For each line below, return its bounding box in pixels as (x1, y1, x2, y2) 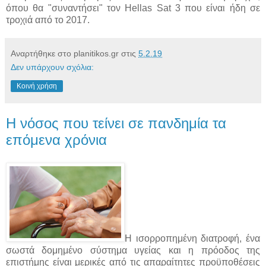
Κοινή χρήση (17, 82, 57, 91)
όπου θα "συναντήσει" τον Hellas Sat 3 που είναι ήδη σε (6, 3, 260, 14)
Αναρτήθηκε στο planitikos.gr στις (11, 49, 138, 59)
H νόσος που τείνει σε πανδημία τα (6, 115, 226, 132)
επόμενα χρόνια (6, 132, 107, 148)
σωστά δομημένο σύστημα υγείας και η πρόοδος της (6, 245, 260, 255)
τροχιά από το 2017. (6, 15, 90, 26)
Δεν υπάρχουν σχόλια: (11, 62, 94, 72)
